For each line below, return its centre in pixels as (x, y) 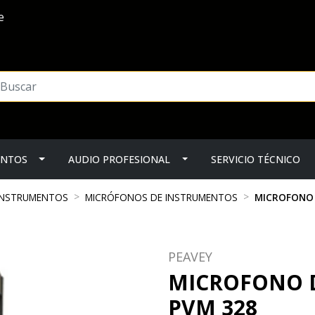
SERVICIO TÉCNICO (256, 159)
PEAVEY (190, 257)
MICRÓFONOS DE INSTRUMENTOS (161, 197)
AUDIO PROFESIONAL (120, 159)
